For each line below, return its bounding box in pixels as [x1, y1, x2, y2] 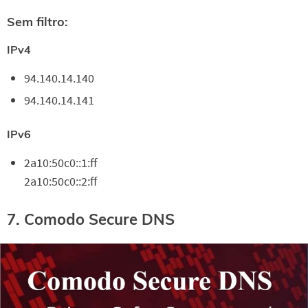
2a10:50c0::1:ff [24, 155, 97, 171]
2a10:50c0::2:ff [24, 173, 97, 190]
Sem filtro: [7, 14, 68, 30]
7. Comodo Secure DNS [7, 210, 175, 230]
